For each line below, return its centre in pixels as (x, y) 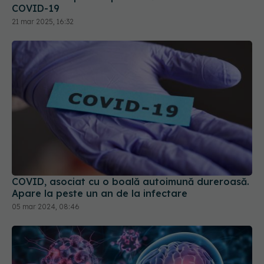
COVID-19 (36, 8)
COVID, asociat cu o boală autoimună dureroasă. (131, 182)
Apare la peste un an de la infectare (100, 194)
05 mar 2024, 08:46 (46, 207)
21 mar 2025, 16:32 (43, 21)
